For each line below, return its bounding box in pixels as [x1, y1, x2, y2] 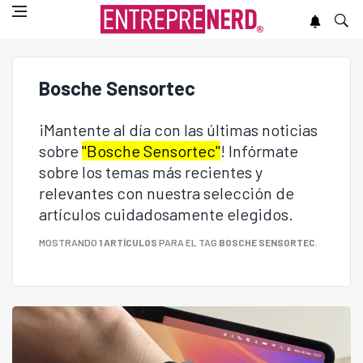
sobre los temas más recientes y [39, 162, 263, 181]
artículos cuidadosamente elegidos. [39, 204, 293, 224]
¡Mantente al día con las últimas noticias [39, 120, 318, 139]
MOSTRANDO [39, 237, 99, 248]
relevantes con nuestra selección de [39, 183, 294, 203]
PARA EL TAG [157, 237, 219, 248]
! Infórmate [220, 141, 298, 160]
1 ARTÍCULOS [99, 237, 157, 248]
